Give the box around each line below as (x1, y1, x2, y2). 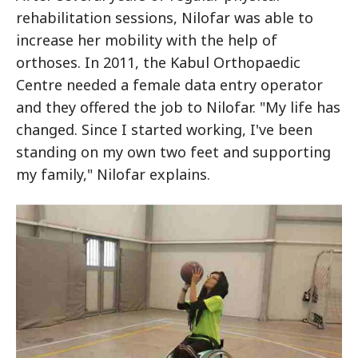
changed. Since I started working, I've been (16, 120, 312, 139)
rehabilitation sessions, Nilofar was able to (16, 8, 313, 27)
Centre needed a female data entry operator (16, 75, 323, 94)
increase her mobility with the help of (16, 30, 277, 50)
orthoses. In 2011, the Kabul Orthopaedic (16, 53, 300, 72)
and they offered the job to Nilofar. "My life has (16, 97, 340, 117)
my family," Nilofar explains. (16, 165, 210, 184)
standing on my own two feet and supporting (16, 142, 331, 161)
